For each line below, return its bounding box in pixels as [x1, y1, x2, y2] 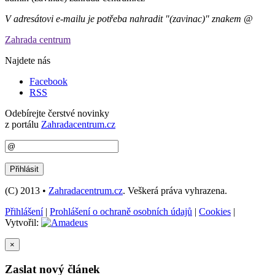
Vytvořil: [5, 217, 41, 228]
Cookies [199, 206, 231, 217]
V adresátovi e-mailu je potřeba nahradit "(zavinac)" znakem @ [5, 13, 253, 24]
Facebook [29, 76, 68, 87]
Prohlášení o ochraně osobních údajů [50, 206, 192, 217]
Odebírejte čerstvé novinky [5, 107, 109, 118]
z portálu [5, 118, 41, 130]
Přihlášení [5, 206, 43, 217]
